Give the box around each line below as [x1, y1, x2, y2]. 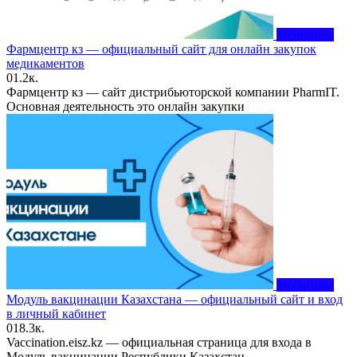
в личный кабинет [6, 306, 106, 320]
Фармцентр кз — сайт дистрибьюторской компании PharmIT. [6, 84, 339, 99]
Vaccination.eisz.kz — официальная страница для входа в [6, 335, 312, 349]
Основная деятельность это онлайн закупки [6, 99, 245, 113]
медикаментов [6, 56, 84, 70]
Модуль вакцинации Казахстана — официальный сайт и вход [6, 292, 343, 306]
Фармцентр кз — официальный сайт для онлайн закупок [6, 41, 316, 56]
